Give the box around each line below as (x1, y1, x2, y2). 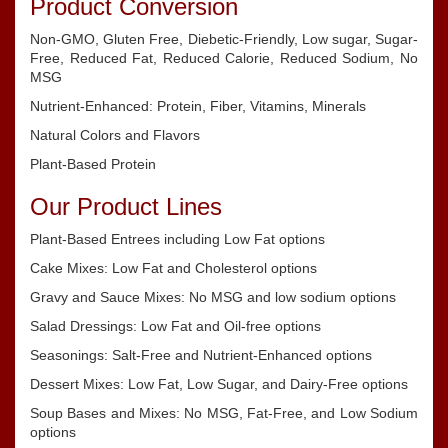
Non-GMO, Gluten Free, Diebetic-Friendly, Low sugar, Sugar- (30, 31, 418, 47)
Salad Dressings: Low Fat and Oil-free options (30, 318, 321, 334)
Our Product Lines (30, 193, 222, 220)
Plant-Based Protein (30, 156, 156, 172)
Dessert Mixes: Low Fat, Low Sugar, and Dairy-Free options (30, 376, 408, 392)
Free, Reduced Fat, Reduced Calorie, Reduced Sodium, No (30, 50, 418, 66)
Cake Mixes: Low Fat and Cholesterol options (30, 260, 317, 276)
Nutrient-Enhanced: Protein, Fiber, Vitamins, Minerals (30, 98, 366, 114)
